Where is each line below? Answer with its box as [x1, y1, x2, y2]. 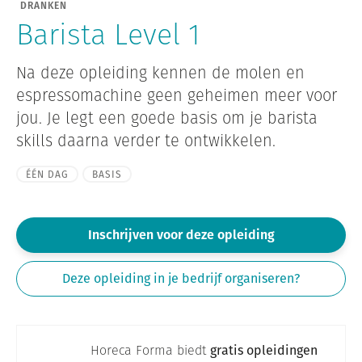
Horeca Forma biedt [90, 341, 210, 360]
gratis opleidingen [210, 341, 318, 360]
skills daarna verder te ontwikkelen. [16, 129, 276, 153]
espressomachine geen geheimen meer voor [16, 84, 337, 107]
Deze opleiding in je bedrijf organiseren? [62, 269, 300, 288]
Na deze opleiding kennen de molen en [16, 61, 305, 85]
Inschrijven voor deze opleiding [87, 225, 275, 245]
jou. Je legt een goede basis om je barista [16, 107, 318, 130]
